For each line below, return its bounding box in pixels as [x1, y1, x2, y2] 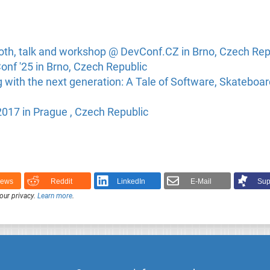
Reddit [50, 177, 72, 186]
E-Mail [190, 177, 212, 186]
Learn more [37, 191, 72, 200]
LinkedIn [117, 177, 146, 186]
